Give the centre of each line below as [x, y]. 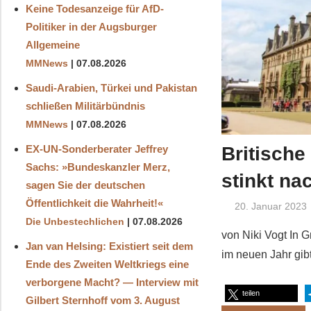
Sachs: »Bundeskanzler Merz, [98, 167]
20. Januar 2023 [271, 207]
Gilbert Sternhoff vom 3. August [102, 300]
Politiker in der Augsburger [91, 26]
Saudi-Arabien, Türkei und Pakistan [111, 87]
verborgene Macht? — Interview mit [112, 282]
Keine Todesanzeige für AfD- [94, 8]
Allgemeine [52, 44]
